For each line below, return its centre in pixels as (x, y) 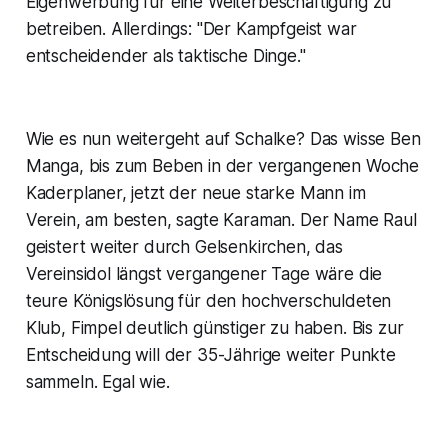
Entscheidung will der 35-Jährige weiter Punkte (210, 355)
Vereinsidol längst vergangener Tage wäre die (204, 274)
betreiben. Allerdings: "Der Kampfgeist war (191, 29)
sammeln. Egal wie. (97, 382)
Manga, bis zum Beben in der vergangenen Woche (222, 166)
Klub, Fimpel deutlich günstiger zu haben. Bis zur (214, 328)
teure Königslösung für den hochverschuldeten (208, 301)
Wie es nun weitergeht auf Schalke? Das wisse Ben (223, 139)
